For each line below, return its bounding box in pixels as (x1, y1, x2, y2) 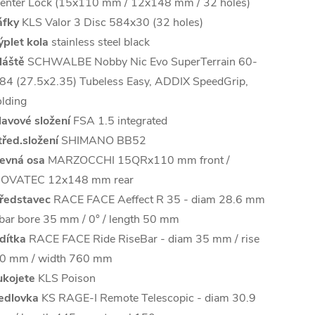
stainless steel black (49, 34, 150, 51)
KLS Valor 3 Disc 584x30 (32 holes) (19, 15, 203, 31)
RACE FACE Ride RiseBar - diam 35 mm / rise (26, 231, 259, 247)
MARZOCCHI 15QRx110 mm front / (45, 153, 230, 169)
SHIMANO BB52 (58, 133, 146, 149)
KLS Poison (35, 271, 96, 287)
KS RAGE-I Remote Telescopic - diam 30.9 (39, 290, 256, 307)
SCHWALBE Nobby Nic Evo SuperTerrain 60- (25, 54, 257, 70)
